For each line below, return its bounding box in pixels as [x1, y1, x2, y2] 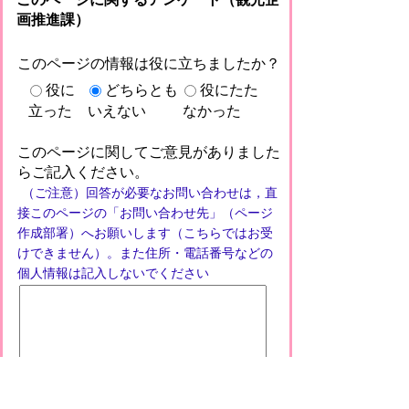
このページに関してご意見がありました [16, 143, 280, 160]
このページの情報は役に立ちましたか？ [16, 56, 280, 71]
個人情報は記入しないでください [16, 266, 209, 281]
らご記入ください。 [16, 163, 149, 180]
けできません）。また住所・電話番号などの [16, 246, 273, 261]
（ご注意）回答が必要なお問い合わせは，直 [21, 185, 278, 201]
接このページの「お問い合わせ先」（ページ [16, 205, 273, 221]
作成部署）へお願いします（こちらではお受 [16, 225, 273, 241]
